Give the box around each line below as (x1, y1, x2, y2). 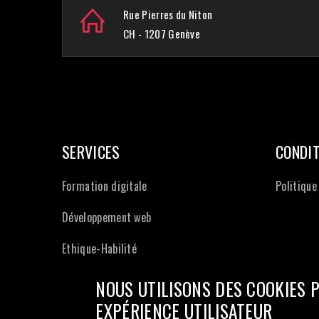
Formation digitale (62, 177, 147, 194)
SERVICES (62, 140, 120, 163)
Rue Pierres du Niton (123, 6, 213, 22)
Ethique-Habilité (62, 240, 137, 257)
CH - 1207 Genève (123, 26, 201, 41)
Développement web (62, 209, 152, 226)
